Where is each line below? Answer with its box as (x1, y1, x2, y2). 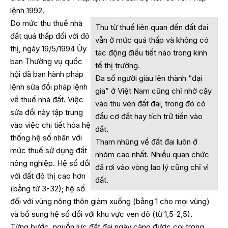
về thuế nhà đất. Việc (10, 94, 83, 104)
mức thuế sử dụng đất (10, 145, 87, 155)
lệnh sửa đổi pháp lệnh (10, 81, 88, 92)
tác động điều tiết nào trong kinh (95, 47, 207, 58)
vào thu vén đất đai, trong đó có (95, 98, 206, 108)
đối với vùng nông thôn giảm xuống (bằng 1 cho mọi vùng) (10, 196, 210, 206)
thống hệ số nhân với (10, 132, 82, 142)
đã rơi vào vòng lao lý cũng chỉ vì (95, 162, 209, 172)
